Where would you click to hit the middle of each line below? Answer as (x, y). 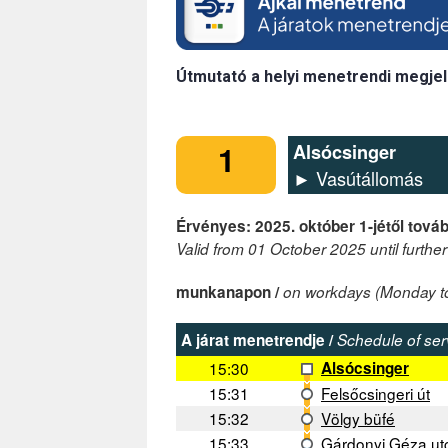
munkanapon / (227, 292)
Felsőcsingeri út (375, 393)
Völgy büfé (358, 418)
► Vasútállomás (358, 178)
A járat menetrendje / (257, 340)
